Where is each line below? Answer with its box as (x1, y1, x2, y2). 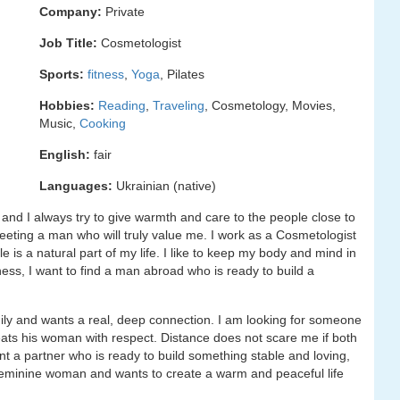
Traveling (153, 98, 204, 112)
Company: (39, 4, 102, 19)
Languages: (39, 179, 112, 193)
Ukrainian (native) (112, 179, 216, 193)
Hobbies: (39, 98, 95, 112)
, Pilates (160, 67, 204, 81)
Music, (39, 116, 79, 130)
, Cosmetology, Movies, (204, 98, 336, 112)
